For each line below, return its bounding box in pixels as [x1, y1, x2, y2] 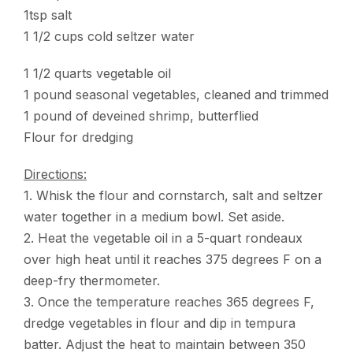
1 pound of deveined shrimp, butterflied [24, 107, 258, 124]
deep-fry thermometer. [24, 272, 160, 288]
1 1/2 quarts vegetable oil [24, 65, 171, 81]
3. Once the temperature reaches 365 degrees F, [24, 293, 314, 310]
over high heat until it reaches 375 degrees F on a [24, 251, 321, 267]
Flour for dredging [24, 128, 133, 145]
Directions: [24, 165, 87, 182]
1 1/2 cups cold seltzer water [24, 28, 195, 44]
